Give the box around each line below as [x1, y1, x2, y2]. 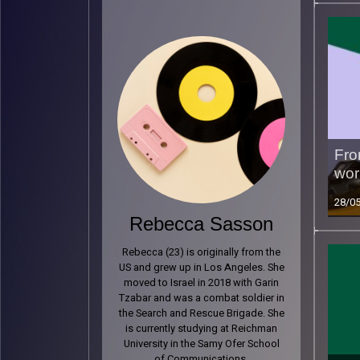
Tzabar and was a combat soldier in [118, 291, 284, 306]
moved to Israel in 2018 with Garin [124, 276, 279, 291]
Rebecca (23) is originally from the [122, 245, 280, 260]
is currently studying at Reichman [125, 321, 277, 337]
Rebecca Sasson [129, 213, 273, 235]
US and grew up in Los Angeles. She [118, 260, 284, 276]
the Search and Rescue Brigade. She [118, 306, 284, 321]
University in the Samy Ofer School [123, 337, 280, 352]
